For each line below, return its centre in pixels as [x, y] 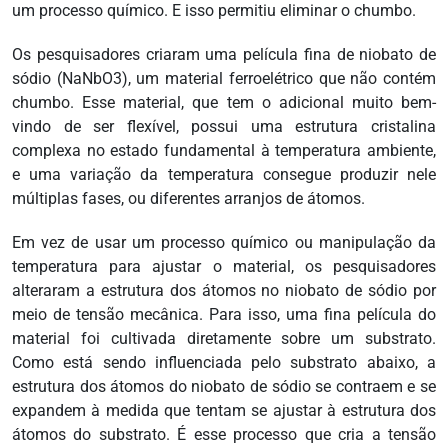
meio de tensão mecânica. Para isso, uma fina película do [224, 315]
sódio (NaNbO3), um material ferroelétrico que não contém [224, 79]
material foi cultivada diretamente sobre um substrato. [224, 339]
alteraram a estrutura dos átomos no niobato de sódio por [224, 291]
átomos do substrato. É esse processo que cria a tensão [224, 435]
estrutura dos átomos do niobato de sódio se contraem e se [224, 387]
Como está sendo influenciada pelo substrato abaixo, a [224, 363]
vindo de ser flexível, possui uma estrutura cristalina [224, 127]
